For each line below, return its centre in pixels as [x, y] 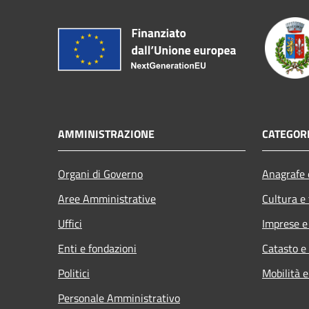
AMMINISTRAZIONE [106, 133]
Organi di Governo [100, 173]
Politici [74, 273]
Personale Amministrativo [119, 298]
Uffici [70, 223]
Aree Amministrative [107, 198]
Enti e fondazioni [97, 248]
